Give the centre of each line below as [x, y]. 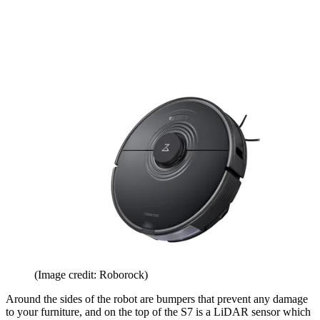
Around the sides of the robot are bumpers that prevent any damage [157, 299]
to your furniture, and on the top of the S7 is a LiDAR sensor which [158, 312]
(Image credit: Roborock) [91, 275]
